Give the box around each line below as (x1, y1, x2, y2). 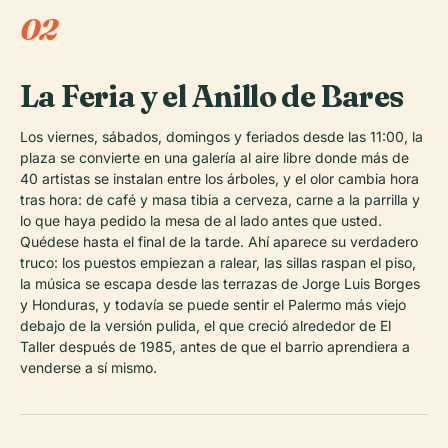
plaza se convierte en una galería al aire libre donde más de (20, 148, 409, 166)
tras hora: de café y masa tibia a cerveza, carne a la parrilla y (20, 190, 420, 208)
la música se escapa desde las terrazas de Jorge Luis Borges (20, 274, 420, 292)
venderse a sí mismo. (20, 358, 157, 376)
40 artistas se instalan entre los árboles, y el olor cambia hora (20, 169, 419, 187)
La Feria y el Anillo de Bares (20, 77, 404, 115)
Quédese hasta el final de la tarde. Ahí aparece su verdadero (20, 232, 418, 250)
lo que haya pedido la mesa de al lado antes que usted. (20, 211, 382, 229)
